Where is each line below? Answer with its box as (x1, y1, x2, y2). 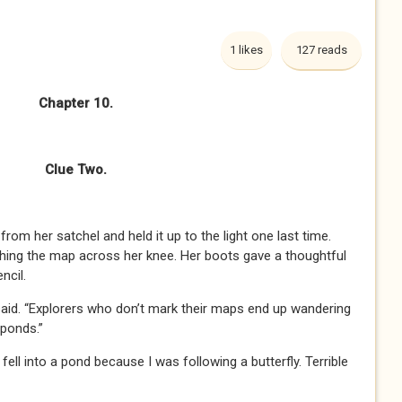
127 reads (295, 43, 347, 57)
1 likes (230, 43, 263, 57)
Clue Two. (44, 162, 107, 178)
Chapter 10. (38, 95, 113, 111)
